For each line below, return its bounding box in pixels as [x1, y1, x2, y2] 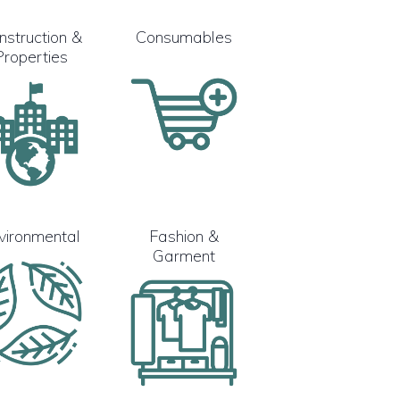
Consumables [136, 26, 232, 47]
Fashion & [149, 225, 219, 246]
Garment [153, 245, 215, 266]
